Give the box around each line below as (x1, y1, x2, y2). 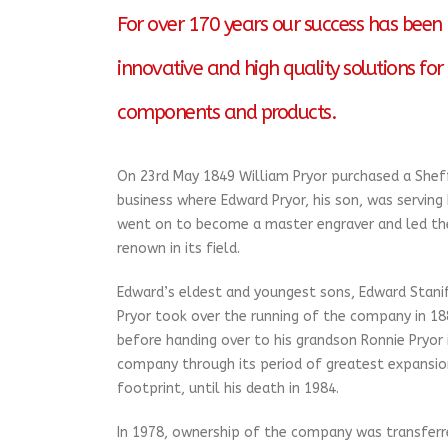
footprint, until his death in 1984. (117, 380, 339, 398)
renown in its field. (117, 240, 240, 258)
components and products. (117, 101, 336, 125)
